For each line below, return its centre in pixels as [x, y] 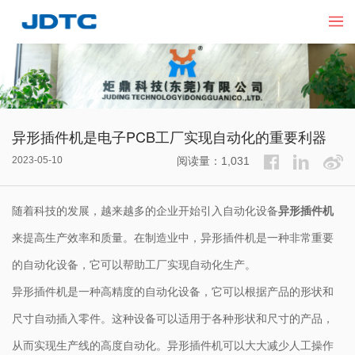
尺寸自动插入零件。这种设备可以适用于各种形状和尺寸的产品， [173, 318]
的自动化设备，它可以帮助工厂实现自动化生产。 [134, 264]
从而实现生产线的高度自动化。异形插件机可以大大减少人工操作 [173, 345]
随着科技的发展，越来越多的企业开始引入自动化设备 [145, 210]
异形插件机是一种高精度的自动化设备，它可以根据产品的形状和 [173, 291]
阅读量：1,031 [213, 160]
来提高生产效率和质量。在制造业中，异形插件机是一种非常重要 [173, 237]
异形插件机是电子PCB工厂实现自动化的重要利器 [169, 137]
